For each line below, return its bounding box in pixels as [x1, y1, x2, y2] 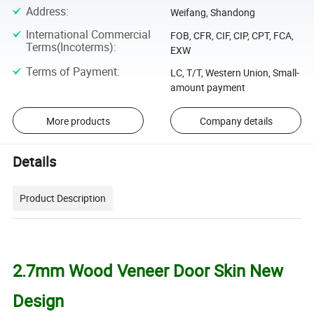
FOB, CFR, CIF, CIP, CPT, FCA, [170, 28, 294, 42]
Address [25, 4, 66, 20]
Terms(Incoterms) [25, 39, 114, 55]
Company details [199, 114, 273, 128]
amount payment [170, 80, 245, 94]
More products [46, 114, 110, 128]
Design [13, 289, 64, 312]
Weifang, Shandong [170, 6, 255, 20]
